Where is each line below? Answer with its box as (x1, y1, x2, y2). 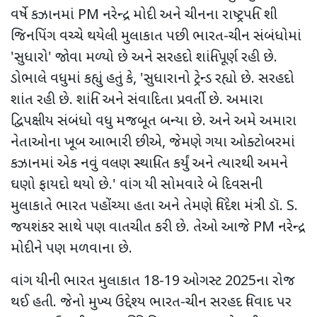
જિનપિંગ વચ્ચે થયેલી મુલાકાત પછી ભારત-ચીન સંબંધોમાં (11, 28, 301, 47)
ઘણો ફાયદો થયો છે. (11, 176, 113, 195)
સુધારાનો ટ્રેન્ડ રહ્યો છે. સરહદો (144, 70, 294, 89)
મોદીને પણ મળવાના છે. (11, 240, 132, 259)
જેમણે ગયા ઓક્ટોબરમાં (169, 134, 295, 153)
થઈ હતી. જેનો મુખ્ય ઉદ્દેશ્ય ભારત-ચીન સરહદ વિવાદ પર (11, 294, 292, 313)
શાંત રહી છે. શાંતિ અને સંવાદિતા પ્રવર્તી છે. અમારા (11, 91, 263, 110)
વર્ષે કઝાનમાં (11, 6, 78, 25)
